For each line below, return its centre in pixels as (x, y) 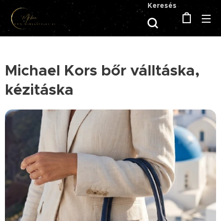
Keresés (162, 5)
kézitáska (39, 90)
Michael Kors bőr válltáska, (102, 71)
